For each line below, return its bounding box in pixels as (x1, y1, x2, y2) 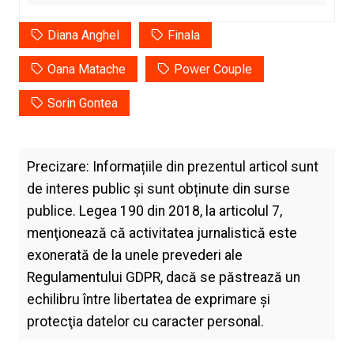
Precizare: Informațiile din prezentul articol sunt (26, 159, 318, 175)
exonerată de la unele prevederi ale (26, 247, 243, 264)
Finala (167, 28, 200, 43)
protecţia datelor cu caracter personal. (26, 314, 264, 330)
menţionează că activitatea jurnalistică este (26, 225, 297, 242)
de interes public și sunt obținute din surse (26, 181, 290, 198)
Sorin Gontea (47, 96, 118, 111)
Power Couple (173, 62, 252, 77)
